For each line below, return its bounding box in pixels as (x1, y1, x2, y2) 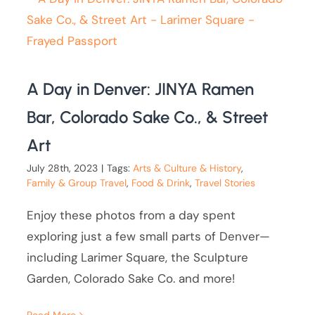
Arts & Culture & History (133, 162, 242, 175)
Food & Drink (131, 176, 191, 190)
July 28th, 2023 (27, 162, 98, 175)
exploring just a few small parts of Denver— (27, 229, 271, 245)
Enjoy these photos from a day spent (27, 207, 236, 224)
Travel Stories (195, 176, 256, 190)
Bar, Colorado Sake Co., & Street (27, 107, 269, 128)
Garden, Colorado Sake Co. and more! (27, 271, 236, 287)
